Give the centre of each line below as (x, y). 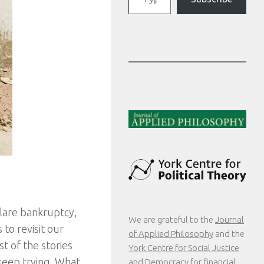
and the (229, 233)
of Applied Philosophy (171, 233)
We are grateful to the (172, 219)
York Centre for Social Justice (184, 247)
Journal (230, 219)
